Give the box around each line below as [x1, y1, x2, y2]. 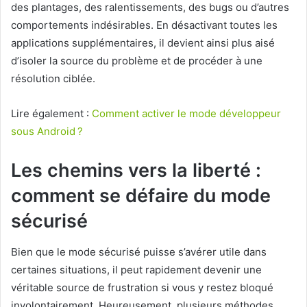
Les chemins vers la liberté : [11, 159, 261, 182]
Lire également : [11, 107, 92, 121]
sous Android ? [11, 125, 83, 138]
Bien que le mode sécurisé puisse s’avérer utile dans [11, 245, 267, 258]
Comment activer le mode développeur [92, 107, 281, 121]
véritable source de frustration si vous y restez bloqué [11, 280, 273, 294]
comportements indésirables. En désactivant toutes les [11, 19, 278, 32]
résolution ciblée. [11, 72, 95, 86]
